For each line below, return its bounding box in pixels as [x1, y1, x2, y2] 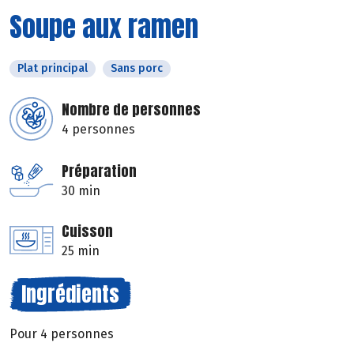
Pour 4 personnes [9, 326, 114, 341]
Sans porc [111, 61, 163, 75]
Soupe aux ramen [9, 6, 198, 47]
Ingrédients [21, 277, 119, 310]
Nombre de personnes [62, 98, 201, 120]
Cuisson [62, 220, 113, 242]
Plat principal [17, 61, 88, 75]
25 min [62, 243, 100, 258]
